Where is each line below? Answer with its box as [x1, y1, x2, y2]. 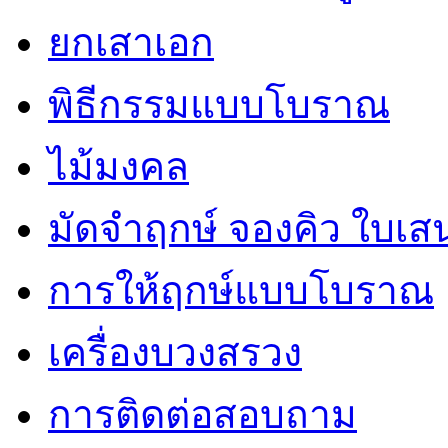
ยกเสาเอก [48, 21, 214, 65]
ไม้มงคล [48, 145, 189, 189]
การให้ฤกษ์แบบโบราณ [48, 269, 434, 313]
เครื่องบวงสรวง [48, 331, 302, 375]
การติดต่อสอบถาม [48, 393, 357, 437]
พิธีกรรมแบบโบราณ [48, 83, 390, 127]
